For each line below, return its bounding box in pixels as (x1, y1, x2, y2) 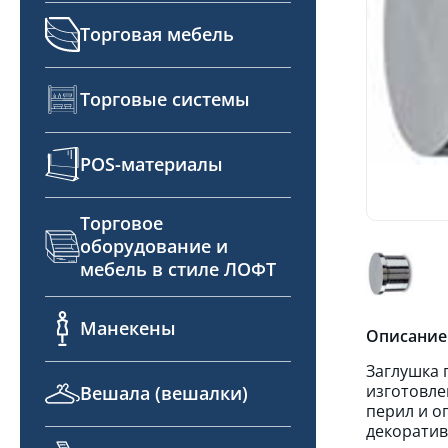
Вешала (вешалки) (80, 381, 248, 405)
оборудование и (80, 234, 228, 258)
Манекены (80, 316, 176, 340)
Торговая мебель (80, 22, 234, 46)
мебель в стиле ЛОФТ (80, 257, 276, 281)
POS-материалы (80, 152, 223, 176)
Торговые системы (80, 87, 250, 111)
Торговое (80, 211, 163, 235)
